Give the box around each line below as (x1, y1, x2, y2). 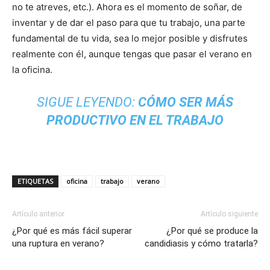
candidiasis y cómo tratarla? (145, 238, 258, 250)
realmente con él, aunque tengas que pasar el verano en (12, 48, 252, 60)
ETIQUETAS (17, 177, 53, 186)
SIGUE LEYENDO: (37, 95, 138, 110)
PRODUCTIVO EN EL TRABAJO (46, 113, 224, 128)
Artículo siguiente (201, 210, 258, 219)
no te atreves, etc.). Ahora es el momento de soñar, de (12, 1, 242, 13)
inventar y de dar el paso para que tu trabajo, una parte (12, 17, 245, 29)
